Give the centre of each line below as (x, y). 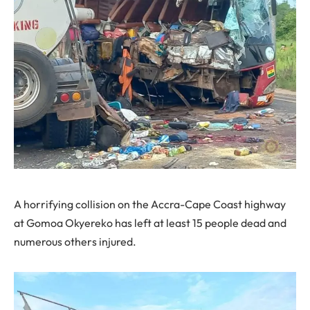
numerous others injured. (75, 241)
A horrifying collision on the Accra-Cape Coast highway (150, 204)
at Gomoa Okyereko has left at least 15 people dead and (150, 222)
